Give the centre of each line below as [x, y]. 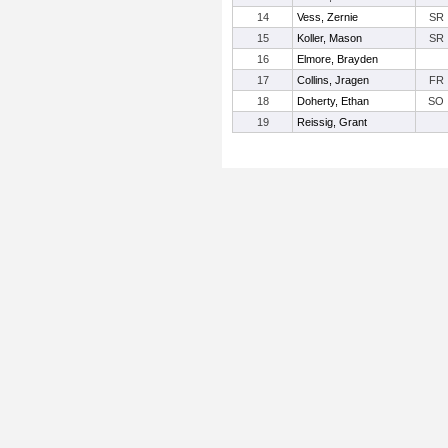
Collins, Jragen [333, 80]
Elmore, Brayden [337, 59]
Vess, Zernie [327, 17]
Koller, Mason [329, 38]
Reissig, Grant [332, 122]
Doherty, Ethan [333, 101]
